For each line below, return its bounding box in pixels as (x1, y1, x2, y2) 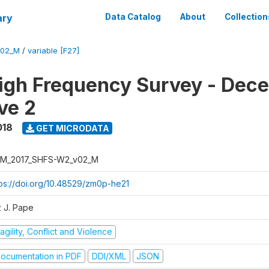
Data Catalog (105, 12, 161, 22)
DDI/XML (91, 250, 126, 261)
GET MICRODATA (34, 122, 109, 133)
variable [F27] (28, 46, 79, 55)
